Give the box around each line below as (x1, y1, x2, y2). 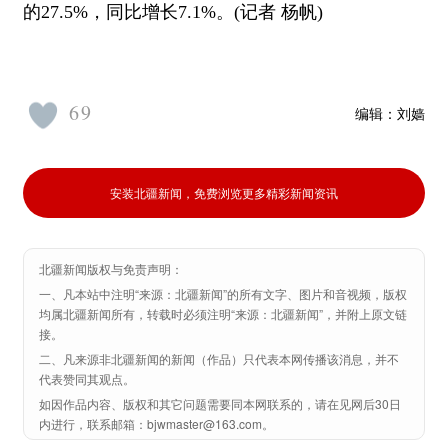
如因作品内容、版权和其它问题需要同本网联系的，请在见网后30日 (39, 395, 401, 412)
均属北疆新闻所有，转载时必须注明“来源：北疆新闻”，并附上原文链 (39, 305, 407, 322)
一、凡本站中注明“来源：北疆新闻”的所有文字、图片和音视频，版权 (39, 285, 407, 302)
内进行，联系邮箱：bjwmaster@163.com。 (39, 415, 274, 432)
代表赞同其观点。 (39, 370, 135, 387)
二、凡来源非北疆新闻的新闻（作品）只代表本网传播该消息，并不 (39, 350, 399, 367)
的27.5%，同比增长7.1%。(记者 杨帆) (23, 2, 323, 22)
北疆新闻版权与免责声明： (39, 260, 183, 278)
